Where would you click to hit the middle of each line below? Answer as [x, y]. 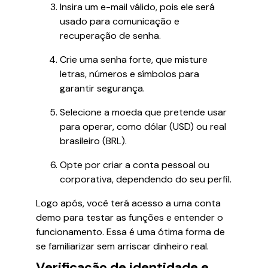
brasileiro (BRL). [93, 141]
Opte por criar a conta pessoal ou [135, 165]
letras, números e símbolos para [130, 74]
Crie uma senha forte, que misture [134, 60]
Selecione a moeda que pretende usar [143, 112]
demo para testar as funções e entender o [130, 217]
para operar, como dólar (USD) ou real [143, 127]
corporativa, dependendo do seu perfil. [146, 179]
